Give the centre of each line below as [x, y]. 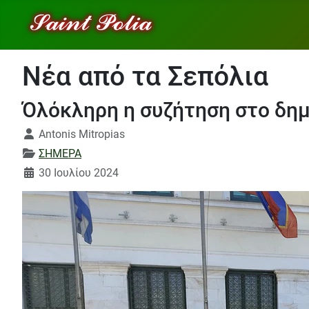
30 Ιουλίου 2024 [79, 173]
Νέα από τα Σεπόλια [145, 77]
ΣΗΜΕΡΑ [60, 153]
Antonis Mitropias [82, 134]
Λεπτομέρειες [58, 133]
